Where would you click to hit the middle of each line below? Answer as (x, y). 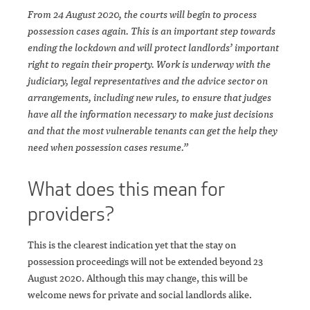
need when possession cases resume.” (108, 147)
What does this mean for (126, 189)
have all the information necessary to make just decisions (151, 114)
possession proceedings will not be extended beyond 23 (145, 262)
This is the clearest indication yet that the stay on (132, 245)
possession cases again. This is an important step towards (152, 31)
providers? (71, 214)
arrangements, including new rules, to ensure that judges (149, 98)
